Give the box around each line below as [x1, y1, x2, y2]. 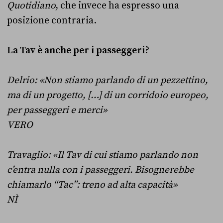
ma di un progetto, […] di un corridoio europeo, [7, 89, 209, 101]
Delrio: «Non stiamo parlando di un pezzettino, [7, 74, 208, 86]
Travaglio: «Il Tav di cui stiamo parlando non [7, 148, 198, 161]
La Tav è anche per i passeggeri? [7, 44, 149, 56]
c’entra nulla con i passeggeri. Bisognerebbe [7, 163, 194, 176]
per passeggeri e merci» [7, 104, 107, 116]
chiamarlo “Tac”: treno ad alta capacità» [7, 178, 177, 191]
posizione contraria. [7, 14, 97, 26]
